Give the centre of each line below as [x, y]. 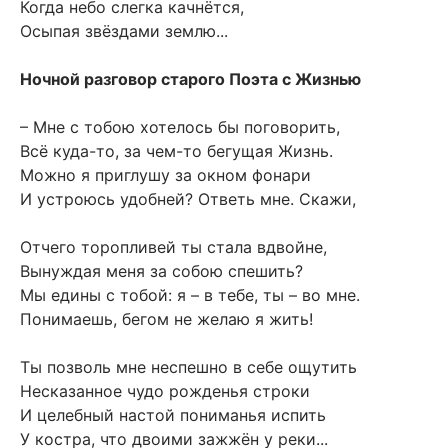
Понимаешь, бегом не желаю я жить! [166, 319]
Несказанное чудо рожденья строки [165, 391]
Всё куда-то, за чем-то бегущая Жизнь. [176, 151]
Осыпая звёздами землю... [124, 31]
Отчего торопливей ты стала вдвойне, [173, 247]
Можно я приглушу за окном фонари [165, 175]
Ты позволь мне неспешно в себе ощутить [188, 367]
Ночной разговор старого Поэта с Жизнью [190, 79]
